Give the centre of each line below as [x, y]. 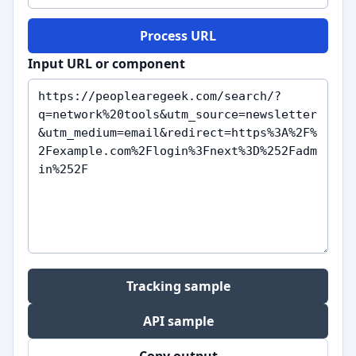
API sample [178, 321]
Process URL [178, 36]
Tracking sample [178, 286]
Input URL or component [106, 64]
